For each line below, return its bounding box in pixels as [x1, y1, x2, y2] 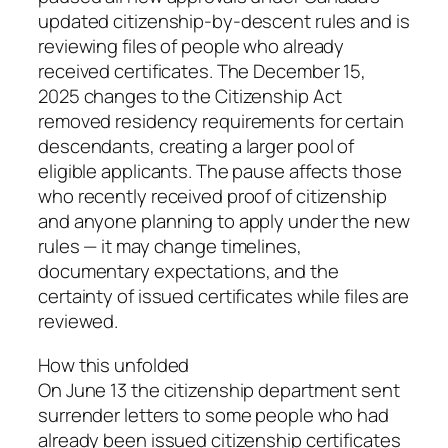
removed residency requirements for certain [38, 108, 404, 135]
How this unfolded [38, 351, 190, 378]
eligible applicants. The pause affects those [38, 158, 402, 185]
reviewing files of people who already [38, 33, 345, 60]
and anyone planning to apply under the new [38, 208, 410, 235]
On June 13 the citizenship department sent [38, 376, 400, 403]
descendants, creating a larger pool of [38, 133, 355, 160]
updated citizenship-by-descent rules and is [38, 8, 410, 35]
